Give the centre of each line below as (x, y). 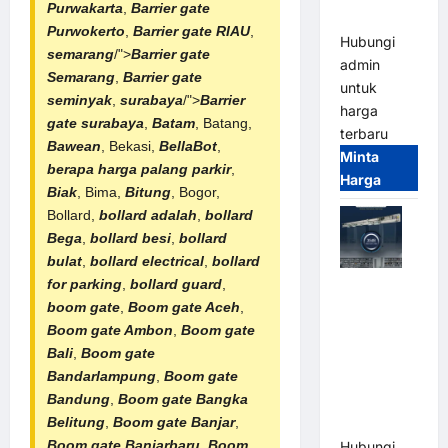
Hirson (362, 424)
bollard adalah (148, 214)
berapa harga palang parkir (139, 168)
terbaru (363, 134)
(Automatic (377, 355)
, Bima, (101, 191)
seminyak (79, 99)
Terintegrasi (381, 19)
